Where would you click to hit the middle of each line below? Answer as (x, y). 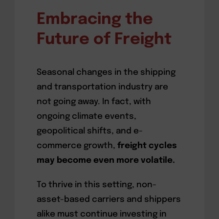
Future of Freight (104, 40)
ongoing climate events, (86, 116)
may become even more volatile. (106, 160)
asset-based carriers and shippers (109, 199)
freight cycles (146, 146)
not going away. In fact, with (94, 102)
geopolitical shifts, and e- (89, 131)
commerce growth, (76, 146)
